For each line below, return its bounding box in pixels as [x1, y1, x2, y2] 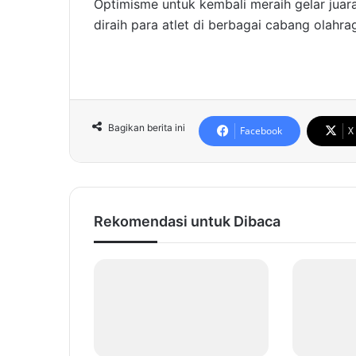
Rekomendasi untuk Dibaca [94, 213, 281, 230]
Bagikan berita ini [108, 122, 185, 134]
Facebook [240, 124, 282, 138]
